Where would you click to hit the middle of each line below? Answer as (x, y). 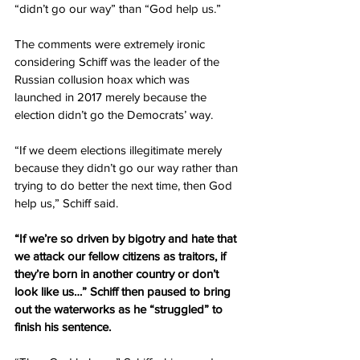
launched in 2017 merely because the (112, 97)
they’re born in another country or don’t (118, 274)
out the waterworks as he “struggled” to (120, 309)
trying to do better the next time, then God (125, 185)
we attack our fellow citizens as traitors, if (122, 256)
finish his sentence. (63, 327)
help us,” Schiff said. (66, 203)
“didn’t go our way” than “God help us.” (118, 8)
